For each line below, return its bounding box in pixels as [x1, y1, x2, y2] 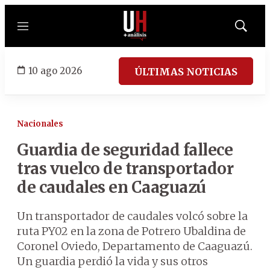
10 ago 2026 [28, 64, 82, 77]
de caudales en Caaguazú [17, 177, 206, 197]
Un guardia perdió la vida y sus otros [17, 254, 208, 268]
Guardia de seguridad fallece [17, 140, 233, 160]
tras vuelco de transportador [17, 159, 233, 178]
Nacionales [17, 119, 63, 129]
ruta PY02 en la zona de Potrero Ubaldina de [17, 224, 246, 238]
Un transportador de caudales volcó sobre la [17, 209, 248, 223]
